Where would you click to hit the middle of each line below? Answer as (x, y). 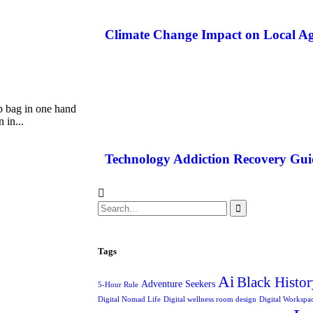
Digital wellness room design (210, 300)
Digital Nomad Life (129, 300)
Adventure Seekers (178, 284)
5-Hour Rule (118, 285)
